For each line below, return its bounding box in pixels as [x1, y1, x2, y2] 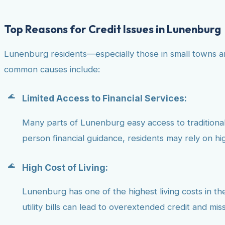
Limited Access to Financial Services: [22, 93, 187, 104]
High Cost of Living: [22, 162, 108, 173]
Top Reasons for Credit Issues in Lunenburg [4, 22, 221, 36]
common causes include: [4, 64, 100, 74]
